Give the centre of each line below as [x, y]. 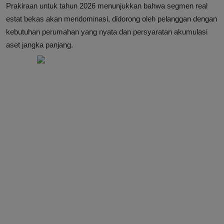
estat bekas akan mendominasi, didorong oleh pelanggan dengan [111, 19]
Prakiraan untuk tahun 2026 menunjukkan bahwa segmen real [107, 6]
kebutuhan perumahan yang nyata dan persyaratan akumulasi [107, 32]
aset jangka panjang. [39, 45]
